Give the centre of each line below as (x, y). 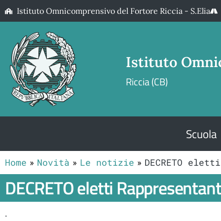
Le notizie (107, 162)
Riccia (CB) (147, 82)
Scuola (201, 133)
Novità (53, 162)
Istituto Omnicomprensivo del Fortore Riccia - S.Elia (113, 11)
